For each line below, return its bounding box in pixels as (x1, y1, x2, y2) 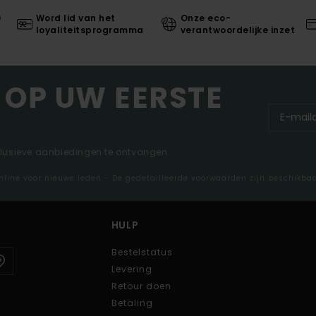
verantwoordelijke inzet (180, 23, 296, 36)
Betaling (111, 296, 153, 309)
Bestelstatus (111, 245, 173, 258)
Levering (111, 262, 152, 275)
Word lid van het (35, 11, 116, 24)
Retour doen (111, 279, 171, 292)
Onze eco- (180, 11, 231, 24)
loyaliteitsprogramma (35, 23, 144, 36)
